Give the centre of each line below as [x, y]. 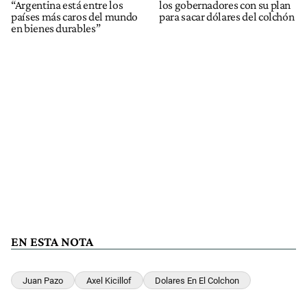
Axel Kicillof [109, 280]
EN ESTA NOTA [52, 241]
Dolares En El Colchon [197, 280]
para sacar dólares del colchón [227, 16]
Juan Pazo [43, 280]
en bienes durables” [56, 28]
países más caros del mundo [74, 16]
